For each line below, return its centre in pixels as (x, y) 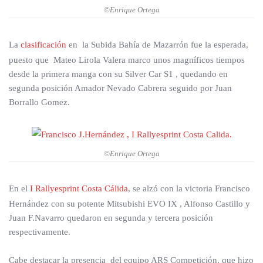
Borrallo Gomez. (39, 102)
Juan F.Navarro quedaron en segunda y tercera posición (111, 218)
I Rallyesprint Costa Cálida (79, 189)
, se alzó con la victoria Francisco (189, 189)
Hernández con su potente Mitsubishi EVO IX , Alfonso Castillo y (129, 204)
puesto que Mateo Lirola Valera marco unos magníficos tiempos (127, 60)
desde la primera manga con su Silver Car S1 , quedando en (118, 74)
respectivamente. (40, 232)
